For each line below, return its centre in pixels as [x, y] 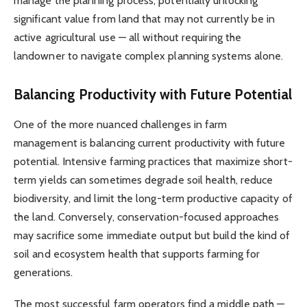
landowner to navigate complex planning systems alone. [149, 56]
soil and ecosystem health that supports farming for [137, 254]
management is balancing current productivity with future [150, 143]
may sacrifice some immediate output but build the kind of [152, 236]
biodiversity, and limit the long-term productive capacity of [153, 199]
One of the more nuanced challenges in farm [121, 125]
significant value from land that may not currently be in [145, 19]
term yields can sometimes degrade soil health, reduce [144, 180]
